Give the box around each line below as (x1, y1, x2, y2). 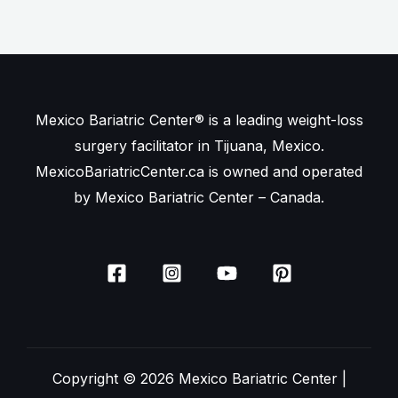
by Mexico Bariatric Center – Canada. (74, 188, 324, 207)
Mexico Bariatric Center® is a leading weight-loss (35, 111, 363, 130)
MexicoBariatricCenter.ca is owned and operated (36, 163, 362, 181)
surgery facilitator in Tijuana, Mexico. (74, 137, 324, 155)
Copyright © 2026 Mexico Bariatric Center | (52, 370, 346, 388)
